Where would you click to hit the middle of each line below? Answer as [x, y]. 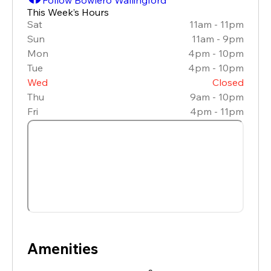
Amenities [63, 248]
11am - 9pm [218, 38]
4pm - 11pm [217, 111]
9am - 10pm [217, 96]
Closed [228, 82]
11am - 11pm [217, 24]
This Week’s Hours [68, 12]
